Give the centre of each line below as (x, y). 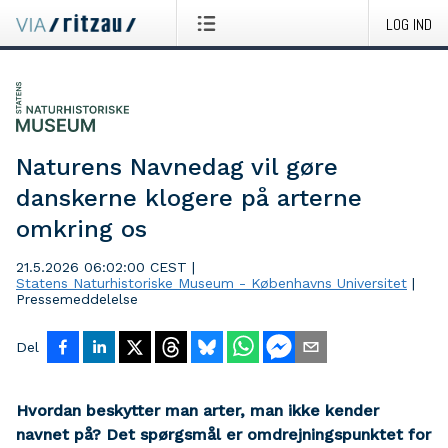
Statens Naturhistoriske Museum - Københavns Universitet (211, 283)
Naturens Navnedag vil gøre (177, 167)
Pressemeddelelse (77, 299)
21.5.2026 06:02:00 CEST (101, 267)
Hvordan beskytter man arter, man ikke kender (197, 410)
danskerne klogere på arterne (189, 198)
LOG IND (409, 24)
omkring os (81, 229)
